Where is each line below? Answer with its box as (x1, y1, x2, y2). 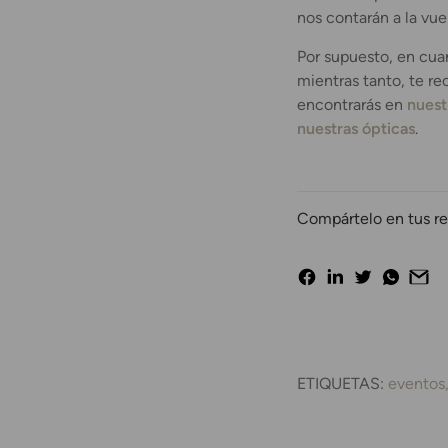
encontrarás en (297, 94, 407, 114)
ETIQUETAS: (297, 373, 388, 393)
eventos (388, 373, 445, 393)
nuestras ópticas (297, 118, 415, 138)
